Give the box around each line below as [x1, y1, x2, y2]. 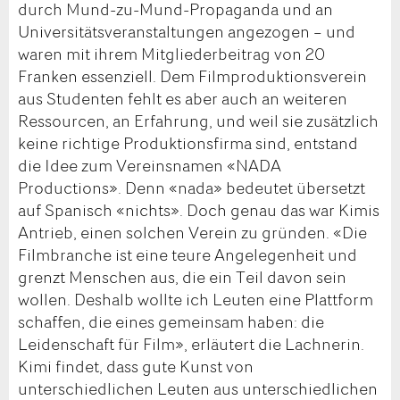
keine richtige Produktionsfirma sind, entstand [18, 130, 358, 154]
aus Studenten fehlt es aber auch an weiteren [18, 86, 347, 110]
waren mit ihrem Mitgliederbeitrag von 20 [18, 41, 325, 65]
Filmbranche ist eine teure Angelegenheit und [18, 242, 357, 266]
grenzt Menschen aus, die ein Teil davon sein [18, 264, 346, 288]
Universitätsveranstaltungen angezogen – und [18, 19, 355, 43]
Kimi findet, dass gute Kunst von [18, 354, 254, 378]
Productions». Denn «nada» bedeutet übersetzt [18, 175, 365, 199]
